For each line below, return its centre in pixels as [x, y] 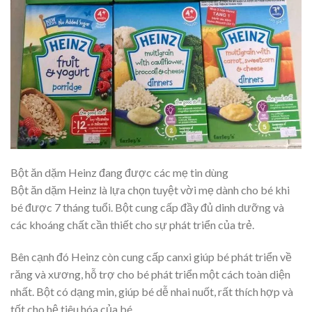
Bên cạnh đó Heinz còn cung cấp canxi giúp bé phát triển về [151, 256]
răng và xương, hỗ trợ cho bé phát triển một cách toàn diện [151, 274]
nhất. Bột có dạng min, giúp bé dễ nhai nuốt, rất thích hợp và [152, 291]
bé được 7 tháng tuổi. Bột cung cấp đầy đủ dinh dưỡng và [147, 208]
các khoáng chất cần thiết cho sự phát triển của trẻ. [132, 225]
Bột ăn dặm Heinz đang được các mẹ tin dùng [119, 173]
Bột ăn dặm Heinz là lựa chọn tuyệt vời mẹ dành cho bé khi [150, 190]
